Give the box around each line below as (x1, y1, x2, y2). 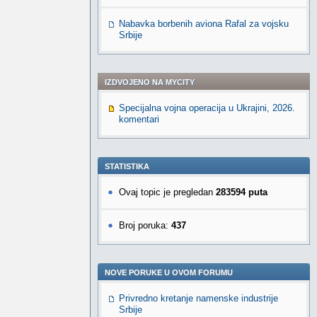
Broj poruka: (119, 220, 171, 231)
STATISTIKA (105, 162, 149, 171)
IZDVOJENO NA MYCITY (105, 78, 195, 86)
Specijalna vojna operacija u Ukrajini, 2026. (119, 103, 295, 113)
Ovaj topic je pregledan (119, 187, 216, 197)
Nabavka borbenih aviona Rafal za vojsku (119, 18, 289, 29)
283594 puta (216, 187, 267, 197)
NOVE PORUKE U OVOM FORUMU (105, 268, 233, 277)
